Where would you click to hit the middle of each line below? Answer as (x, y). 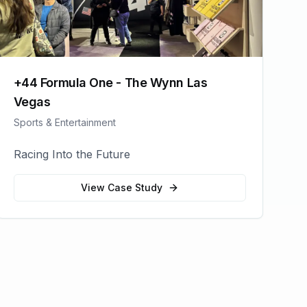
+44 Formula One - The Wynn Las (110, 83)
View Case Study (121, 187)
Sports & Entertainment (64, 122)
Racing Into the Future (72, 154)
